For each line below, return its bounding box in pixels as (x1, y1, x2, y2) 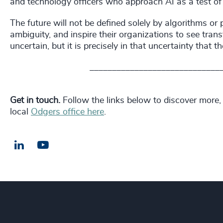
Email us (50, 141, 81, 150)
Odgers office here (31, 108, 104, 117)
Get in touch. (10, 96, 60, 106)
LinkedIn (26, 140, 56, 149)
